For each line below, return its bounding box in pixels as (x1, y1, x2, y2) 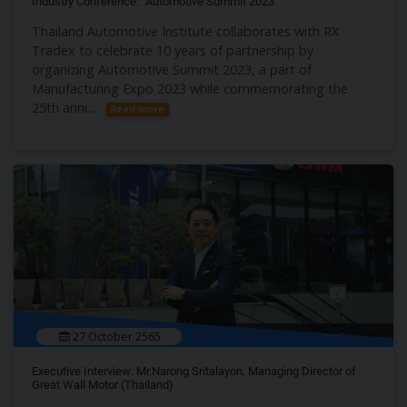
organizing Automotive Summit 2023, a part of (32, 61, 312, 79)
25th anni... (32, 99, 95, 117)
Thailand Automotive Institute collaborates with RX (32, 23, 339, 41)
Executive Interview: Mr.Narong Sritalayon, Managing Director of (32, 364, 356, 379)
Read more (110, 102, 165, 116)
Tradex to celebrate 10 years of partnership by (32, 42, 313, 60)
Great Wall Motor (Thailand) (32, 378, 174, 392)
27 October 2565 (69, 328, 161, 345)
